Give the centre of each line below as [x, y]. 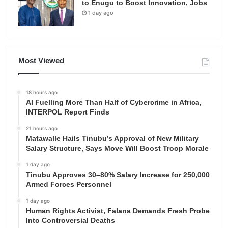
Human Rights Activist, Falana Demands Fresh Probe [118, 210]
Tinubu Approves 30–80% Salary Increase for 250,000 [118, 174]
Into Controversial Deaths [70, 220]
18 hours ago [42, 92]
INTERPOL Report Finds [68, 112]
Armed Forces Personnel [69, 184]
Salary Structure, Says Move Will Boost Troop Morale [117, 148]
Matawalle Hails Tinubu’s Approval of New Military [112, 138]
